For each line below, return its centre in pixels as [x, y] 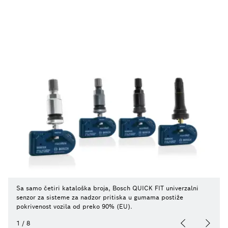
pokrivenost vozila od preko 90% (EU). [74, 206]
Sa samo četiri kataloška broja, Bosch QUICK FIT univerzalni [107, 188]
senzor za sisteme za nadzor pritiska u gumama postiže [100, 197]
